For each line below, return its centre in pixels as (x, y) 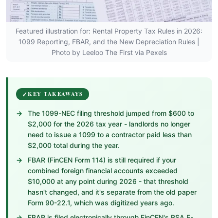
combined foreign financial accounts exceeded (103, 171)
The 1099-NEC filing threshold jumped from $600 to (111, 113)
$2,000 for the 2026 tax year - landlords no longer (109, 124)
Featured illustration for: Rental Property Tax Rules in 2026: (109, 31)
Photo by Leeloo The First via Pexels (109, 52)
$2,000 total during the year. (74, 145)
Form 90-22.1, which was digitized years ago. (101, 203)
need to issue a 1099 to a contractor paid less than (110, 135)
